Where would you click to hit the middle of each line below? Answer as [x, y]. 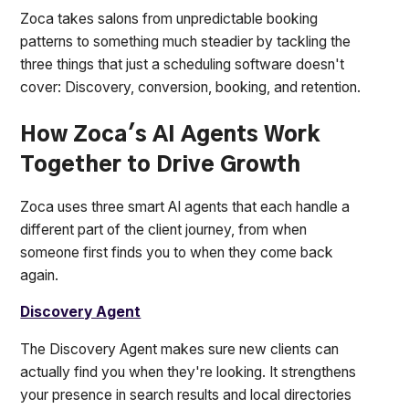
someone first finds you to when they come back [177, 252]
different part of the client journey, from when [164, 229]
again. [40, 275]
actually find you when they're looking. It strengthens [189, 372]
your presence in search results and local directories [186, 395]
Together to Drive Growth [161, 165]
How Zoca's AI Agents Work [170, 135]
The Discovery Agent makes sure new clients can [180, 350]
